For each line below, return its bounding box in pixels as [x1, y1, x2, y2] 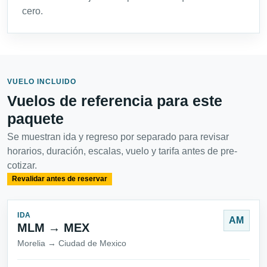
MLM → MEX [17, 221, 89, 234]
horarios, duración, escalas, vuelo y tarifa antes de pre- [7, 146, 237, 157]
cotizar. [7, 160, 37, 171]
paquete [7, 110, 64, 128]
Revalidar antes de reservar [11, 175, 107, 184]
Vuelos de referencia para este [7, 92, 222, 110]
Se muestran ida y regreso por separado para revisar [7, 132, 229, 142]
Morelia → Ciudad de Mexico [17, 238, 126, 248]
